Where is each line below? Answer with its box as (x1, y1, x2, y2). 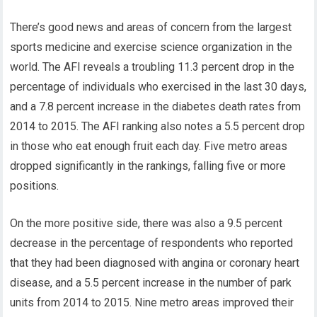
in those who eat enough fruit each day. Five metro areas (10, 139, 288, 153)
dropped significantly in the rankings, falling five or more (10, 159, 287, 173)
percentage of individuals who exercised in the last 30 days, (10, 80, 307, 93)
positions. (10, 179, 59, 192)
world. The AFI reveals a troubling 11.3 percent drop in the (10, 60, 295, 74)
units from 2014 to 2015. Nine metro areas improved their (10, 296, 294, 309)
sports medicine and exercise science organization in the (10, 40, 293, 54)
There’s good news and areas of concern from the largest (10, 21, 292, 34)
